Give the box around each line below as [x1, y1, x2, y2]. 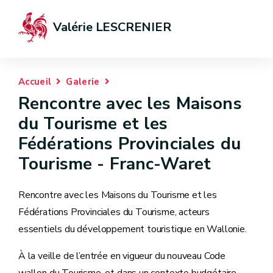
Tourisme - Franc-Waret [18, 152, 211, 175]
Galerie [66, 76, 100, 88]
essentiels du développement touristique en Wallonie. [18, 222, 247, 236]
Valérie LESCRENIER [53, 19, 171, 35]
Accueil [18, 76, 52, 88]
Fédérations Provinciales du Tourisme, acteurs [18, 205, 210, 219]
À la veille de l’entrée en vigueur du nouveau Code [18, 249, 226, 263]
